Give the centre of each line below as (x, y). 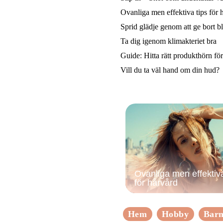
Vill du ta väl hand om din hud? (170, 70)
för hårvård (156, 182)
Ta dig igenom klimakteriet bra (168, 41)
